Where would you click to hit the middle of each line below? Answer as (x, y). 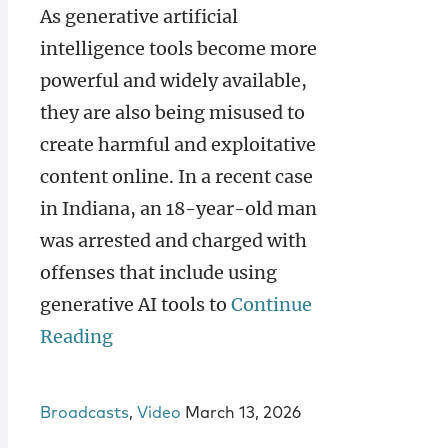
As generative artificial (139, 16)
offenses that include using (158, 272)
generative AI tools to (135, 304)
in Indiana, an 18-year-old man (178, 208)
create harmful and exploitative (178, 144)
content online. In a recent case (176, 176)
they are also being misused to (172, 112)
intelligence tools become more (178, 48)
